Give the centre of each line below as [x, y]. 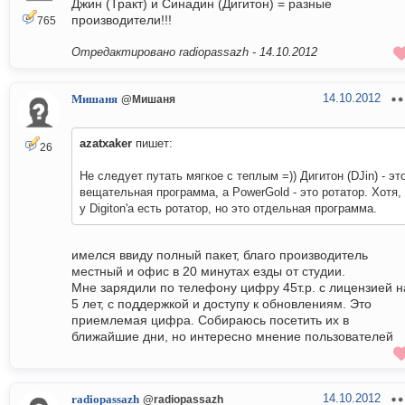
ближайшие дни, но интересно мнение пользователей [232, 337]
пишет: [152, 144]
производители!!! [122, 20]
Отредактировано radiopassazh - [165, 52]
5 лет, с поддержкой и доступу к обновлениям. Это [221, 304]
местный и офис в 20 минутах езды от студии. [208, 272]
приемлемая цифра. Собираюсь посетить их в [210, 320]
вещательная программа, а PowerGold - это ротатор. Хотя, [240, 193]
